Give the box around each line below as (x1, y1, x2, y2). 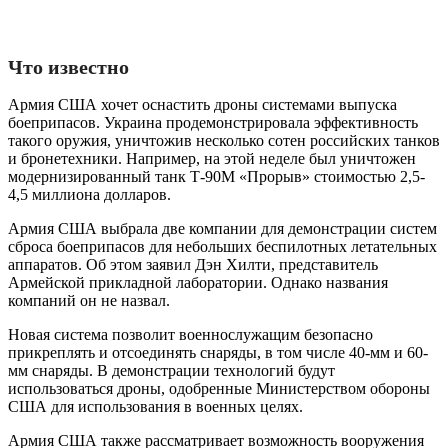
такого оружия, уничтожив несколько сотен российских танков (8, 131, 440, 149)
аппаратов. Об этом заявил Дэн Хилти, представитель (8, 255, 378, 273)
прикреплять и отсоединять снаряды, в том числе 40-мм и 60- (8, 343, 428, 361)
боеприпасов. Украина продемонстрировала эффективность (8, 113, 418, 131)
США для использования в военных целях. (8, 397, 303, 415)
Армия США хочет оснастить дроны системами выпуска (8, 95, 397, 113)
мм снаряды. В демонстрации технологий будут (8, 361, 335, 379)
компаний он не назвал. (8, 291, 170, 309)
